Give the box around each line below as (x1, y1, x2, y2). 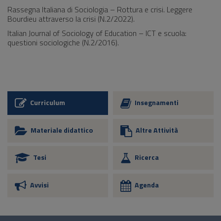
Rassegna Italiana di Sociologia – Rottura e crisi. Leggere (7, 3, 192, 15)
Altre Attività (136, 124, 178, 136)
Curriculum (30, 97, 65, 108)
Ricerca (135, 152, 159, 163)
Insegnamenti (135, 97, 179, 108)
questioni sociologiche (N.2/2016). (7, 37, 119, 48)
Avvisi (30, 179, 49, 190)
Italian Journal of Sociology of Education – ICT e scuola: (7, 27, 186, 39)
